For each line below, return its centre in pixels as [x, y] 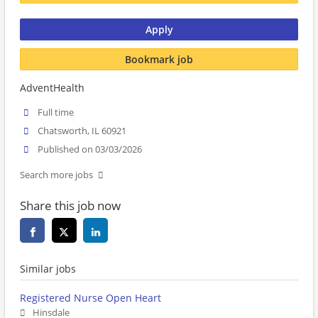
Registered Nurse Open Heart [91, 298]
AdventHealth [52, 88]
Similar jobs [48, 269]
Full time [56, 113]
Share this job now [70, 206]
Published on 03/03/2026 [90, 150]
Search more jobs [56, 175]
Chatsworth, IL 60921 [82, 131]
